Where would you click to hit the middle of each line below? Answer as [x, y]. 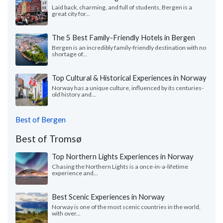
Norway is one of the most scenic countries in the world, [126, 207]
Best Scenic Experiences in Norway [108, 197]
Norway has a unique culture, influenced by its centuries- [128, 88]
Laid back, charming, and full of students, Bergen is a [122, 7]
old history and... [74, 95]
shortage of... [69, 54]
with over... [66, 214]
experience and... [75, 173]
